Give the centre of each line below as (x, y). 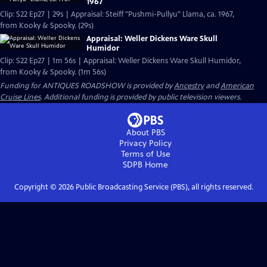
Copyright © (36, 187)
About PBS (145, 133)
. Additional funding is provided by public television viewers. (141, 97)
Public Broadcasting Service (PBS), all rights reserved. (163, 187)
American (237, 86)
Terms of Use (145, 154)
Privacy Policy (145, 143)
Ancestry (189, 86)
